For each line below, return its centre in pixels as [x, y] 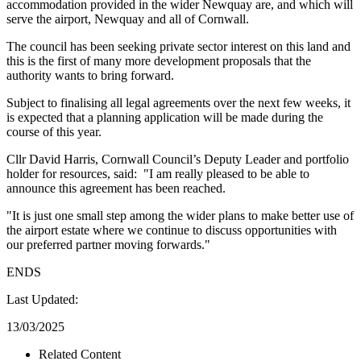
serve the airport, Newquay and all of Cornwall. [128, 19]
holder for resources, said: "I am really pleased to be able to [158, 173]
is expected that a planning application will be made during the [165, 117]
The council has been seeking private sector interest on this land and [178, 46]
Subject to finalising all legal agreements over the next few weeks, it [178, 102]
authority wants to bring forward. [90, 75]
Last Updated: [42, 299]
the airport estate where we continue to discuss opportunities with [172, 230]
